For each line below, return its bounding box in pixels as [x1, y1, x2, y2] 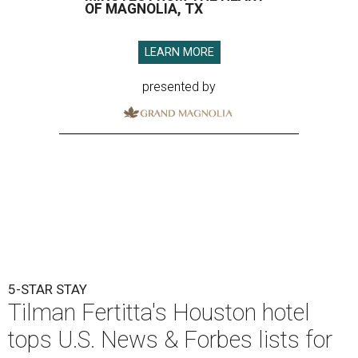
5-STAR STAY [8, 281, 87, 298]
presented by [142, 79, 216, 95]
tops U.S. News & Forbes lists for [8, 326, 332, 354]
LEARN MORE [144, 46, 214, 60]
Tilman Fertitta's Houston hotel [8, 299, 310, 327]
